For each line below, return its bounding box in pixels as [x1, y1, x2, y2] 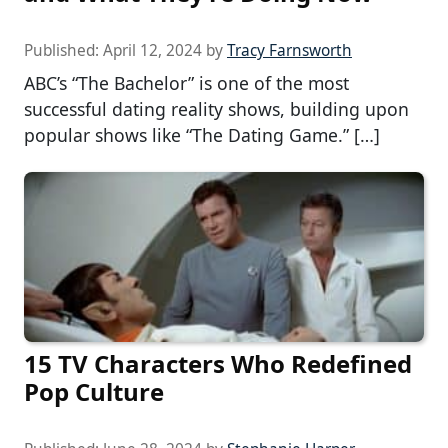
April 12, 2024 [103, 40, 202, 62]
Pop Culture [24, 374, 164, 408]
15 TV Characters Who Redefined [24, 346, 412, 380]
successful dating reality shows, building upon [24, 97, 409, 122]
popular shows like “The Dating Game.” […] [24, 123, 380, 148]
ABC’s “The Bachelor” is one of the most [24, 71, 349, 96]
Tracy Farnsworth [227, 40, 352, 62]
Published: [24, 40, 103, 62]
